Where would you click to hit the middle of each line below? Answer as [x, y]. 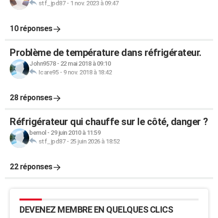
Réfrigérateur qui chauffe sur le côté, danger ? [109, 122]
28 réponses [31, 98]
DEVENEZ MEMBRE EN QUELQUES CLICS [96, 209]
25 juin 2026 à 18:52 [95, 141]
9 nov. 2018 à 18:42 [87, 72]
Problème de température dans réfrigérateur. [106, 53]
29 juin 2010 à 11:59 [75, 133]
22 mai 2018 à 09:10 [85, 64]
